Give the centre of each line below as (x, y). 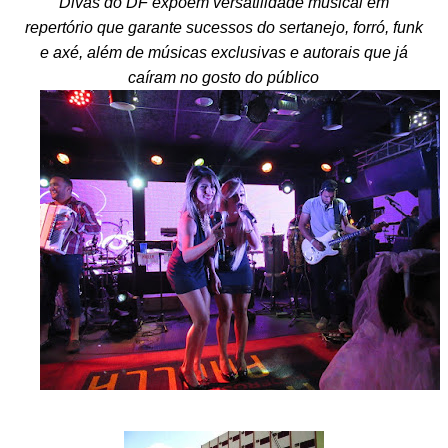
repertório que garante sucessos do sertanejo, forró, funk (223, 28)
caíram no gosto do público (224, 78)
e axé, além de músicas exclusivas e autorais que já (223, 53)
